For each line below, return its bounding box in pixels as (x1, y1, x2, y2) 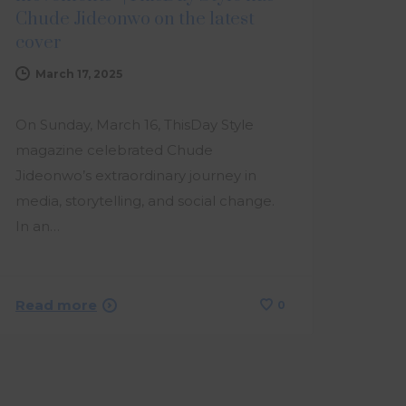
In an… (15, 217, 60, 235)
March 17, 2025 (35, 67, 122, 81)
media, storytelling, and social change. (15, 192, 275, 209)
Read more (15, 296, 97, 314)
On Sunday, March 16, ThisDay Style (15, 116, 254, 133)
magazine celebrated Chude (15, 141, 213, 159)
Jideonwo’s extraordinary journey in (15, 167, 256, 184)
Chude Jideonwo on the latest (15, 8, 255, 31)
